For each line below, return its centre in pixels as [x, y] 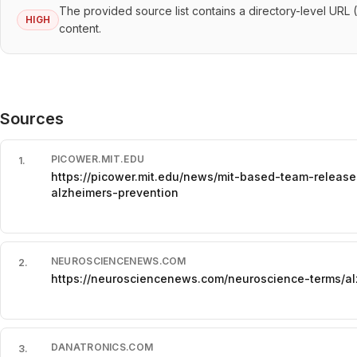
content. [80, 29]
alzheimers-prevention [114, 193]
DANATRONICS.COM [102, 347]
